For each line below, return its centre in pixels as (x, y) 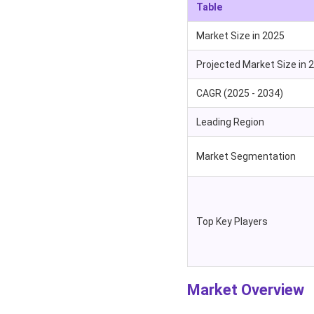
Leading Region (230, 122)
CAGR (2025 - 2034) (239, 94)
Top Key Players (232, 222)
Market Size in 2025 (240, 36)
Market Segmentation (246, 157)
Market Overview (245, 290)
